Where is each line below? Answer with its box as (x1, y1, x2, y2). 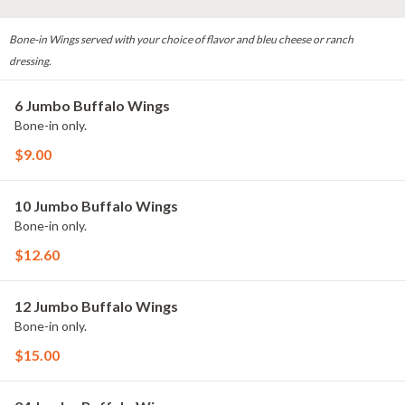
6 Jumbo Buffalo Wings (14, 97, 170, 114)
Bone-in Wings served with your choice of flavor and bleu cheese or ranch (9, 33, 353, 46)
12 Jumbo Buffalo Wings (14, 297, 178, 315)
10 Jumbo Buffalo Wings (14, 197, 178, 214)
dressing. (9, 54, 52, 68)
